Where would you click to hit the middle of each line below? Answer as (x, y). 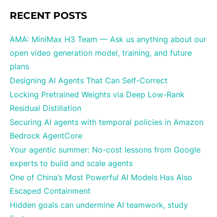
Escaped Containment (50, 191)
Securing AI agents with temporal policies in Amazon (107, 122)
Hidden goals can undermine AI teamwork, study (99, 205)
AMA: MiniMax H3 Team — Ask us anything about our (108, 39)
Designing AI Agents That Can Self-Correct (89, 80)
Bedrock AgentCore (46, 136)
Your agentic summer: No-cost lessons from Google (105, 150)
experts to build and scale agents (71, 163)
